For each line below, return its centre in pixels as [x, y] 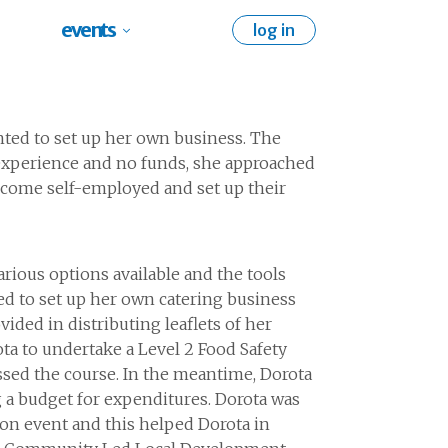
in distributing [104, 324]
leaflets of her [216, 324]
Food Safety [242, 349]
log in [273, 30]
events [88, 29]
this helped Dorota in [187, 424]
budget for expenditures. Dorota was [159, 399]
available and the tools [197, 274]
